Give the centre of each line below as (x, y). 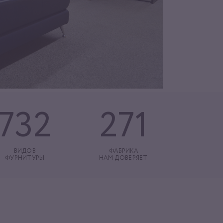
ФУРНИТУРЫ (25, 159)
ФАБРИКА (123, 152)
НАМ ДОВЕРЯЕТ (123, 159)
